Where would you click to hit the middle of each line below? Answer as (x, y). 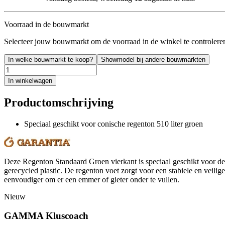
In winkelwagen (30, 80)
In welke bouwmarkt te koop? (50, 59)
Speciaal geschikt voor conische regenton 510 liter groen (114, 124)
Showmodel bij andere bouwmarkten (153, 59)
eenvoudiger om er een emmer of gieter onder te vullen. (92, 179)
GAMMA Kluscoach (46, 216)
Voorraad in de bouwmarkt (46, 24)
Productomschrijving (59, 102)
